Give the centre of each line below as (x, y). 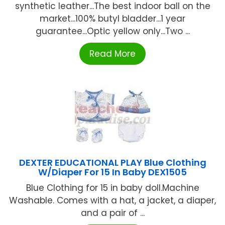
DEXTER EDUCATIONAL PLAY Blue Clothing (113, 163)
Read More (113, 54)
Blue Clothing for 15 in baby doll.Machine (113, 188)
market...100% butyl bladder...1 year (113, 19)
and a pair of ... (113, 213)
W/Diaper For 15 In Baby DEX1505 (113, 172)
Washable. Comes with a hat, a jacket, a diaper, (113, 201)
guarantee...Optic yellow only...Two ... (113, 31)
